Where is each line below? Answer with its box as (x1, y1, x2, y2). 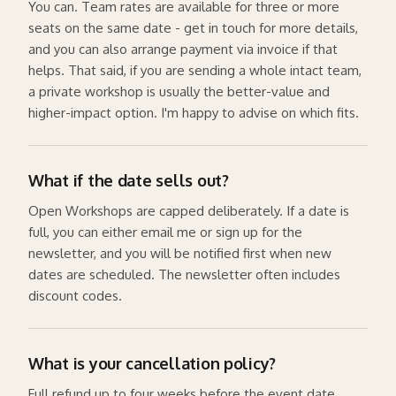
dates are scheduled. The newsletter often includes (28, 265, 340, 283)
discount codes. (28, 286, 122, 304)
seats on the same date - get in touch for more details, (28, 19, 358, 36)
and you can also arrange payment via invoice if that (28, 40, 338, 57)
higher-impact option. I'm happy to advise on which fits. (28, 103, 359, 121)
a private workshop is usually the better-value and (28, 82, 330, 100)
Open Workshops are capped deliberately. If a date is (28, 202, 349, 219)
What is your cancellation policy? (28, 353, 277, 373)
